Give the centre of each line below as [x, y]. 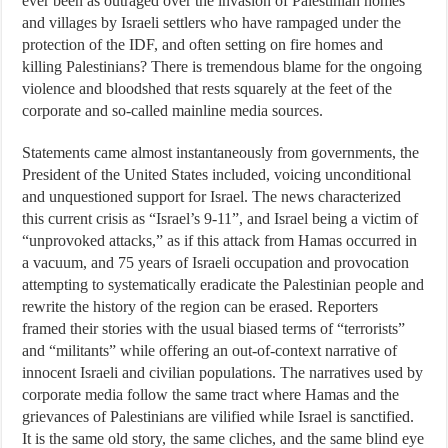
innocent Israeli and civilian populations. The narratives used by [223, 372]
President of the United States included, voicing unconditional [217, 174]
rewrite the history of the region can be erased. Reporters [200, 306]
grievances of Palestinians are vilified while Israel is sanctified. [218, 416]
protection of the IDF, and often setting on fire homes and [203, 44]
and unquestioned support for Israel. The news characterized [212, 196]
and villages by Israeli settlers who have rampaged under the [212, 22]
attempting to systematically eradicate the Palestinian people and [223, 284]
